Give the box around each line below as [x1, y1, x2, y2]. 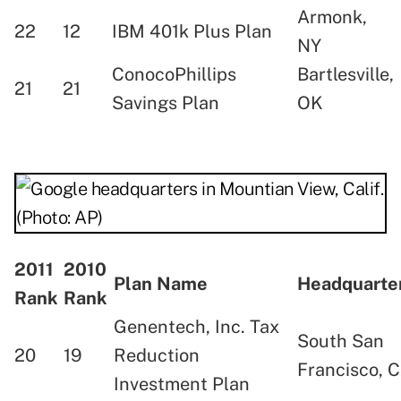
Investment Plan [114, 373, 254, 396]
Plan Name [114, 273, 208, 295]
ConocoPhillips [112, 64, 236, 86]
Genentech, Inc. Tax [114, 316, 279, 338]
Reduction [114, 345, 200, 367]
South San [297, 330, 384, 353]
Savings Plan [112, 92, 219, 115]
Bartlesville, [297, 64, 398, 86]
